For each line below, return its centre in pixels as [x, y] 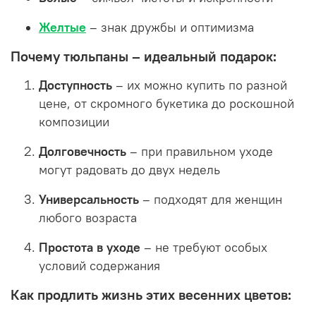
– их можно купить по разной [200, 86]
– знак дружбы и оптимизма [170, 28]
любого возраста [88, 218]
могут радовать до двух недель [129, 170]
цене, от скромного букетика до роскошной [166, 104]
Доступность [75, 86]
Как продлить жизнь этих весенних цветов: [151, 295]
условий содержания [99, 266]
